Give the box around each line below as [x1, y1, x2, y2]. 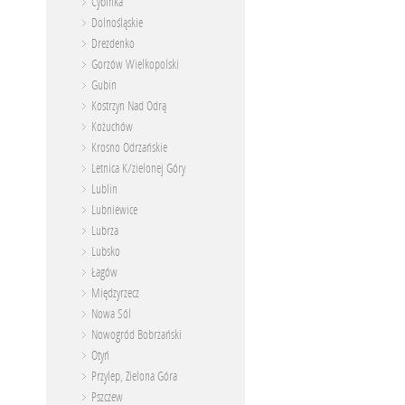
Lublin [91, 182, 118, 197]
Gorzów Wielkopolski [91, 57, 179, 72]
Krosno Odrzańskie [91, 140, 167, 155]
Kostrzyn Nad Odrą [91, 99, 166, 114]
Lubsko [91, 244, 120, 259]
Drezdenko [91, 36, 135, 52]
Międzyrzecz [91, 286, 139, 301]
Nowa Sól [91, 306, 131, 322]
